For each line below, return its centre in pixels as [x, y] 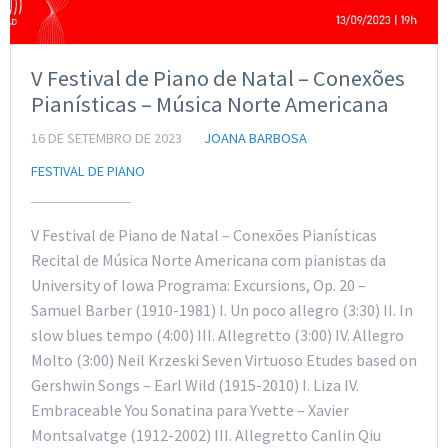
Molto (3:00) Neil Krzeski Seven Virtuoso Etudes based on [224, 359]
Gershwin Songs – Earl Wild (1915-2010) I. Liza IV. [195, 384]
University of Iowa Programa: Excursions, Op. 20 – [198, 284]
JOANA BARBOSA [255, 137]
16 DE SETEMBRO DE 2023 [106, 137]
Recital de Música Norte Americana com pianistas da [208, 259]
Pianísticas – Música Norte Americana [210, 103]
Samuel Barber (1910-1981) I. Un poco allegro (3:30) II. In [222, 309]
